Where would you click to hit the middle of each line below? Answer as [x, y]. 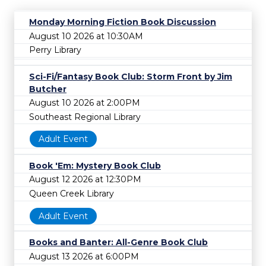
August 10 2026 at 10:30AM [86, 36]
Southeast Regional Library [85, 117]
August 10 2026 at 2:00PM [85, 103]
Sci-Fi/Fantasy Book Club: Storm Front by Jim [131, 76]
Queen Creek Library [72, 194]
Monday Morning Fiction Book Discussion [123, 22]
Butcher [48, 89]
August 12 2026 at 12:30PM [85, 180]
